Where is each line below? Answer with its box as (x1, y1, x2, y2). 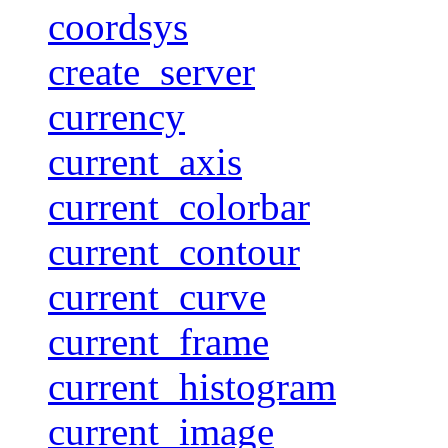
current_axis (48, 139, 242, 183)
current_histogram (48, 364, 336, 408)
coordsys (48, 4, 188, 48)
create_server (48, 49, 255, 93)
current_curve (48, 274, 266, 318)
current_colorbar (48, 184, 310, 228)
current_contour (48, 229, 300, 273)
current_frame (48, 319, 269, 363)
